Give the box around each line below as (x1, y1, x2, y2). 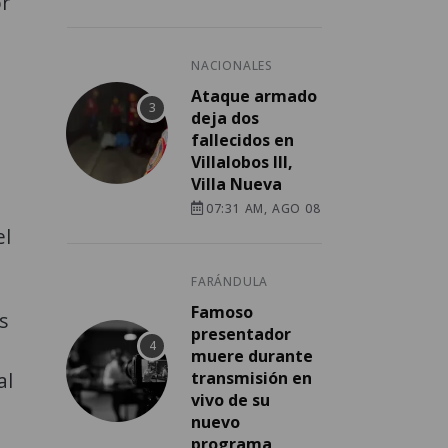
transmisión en (191, 367, 312, 390)
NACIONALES (191, 57, 273, 75)
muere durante (191, 345, 313, 368)
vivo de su (191, 389, 270, 412)
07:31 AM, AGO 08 (205, 200, 321, 218)
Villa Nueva (191, 173, 282, 196)
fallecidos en (191, 129, 294, 152)
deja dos (191, 107, 259, 130)
